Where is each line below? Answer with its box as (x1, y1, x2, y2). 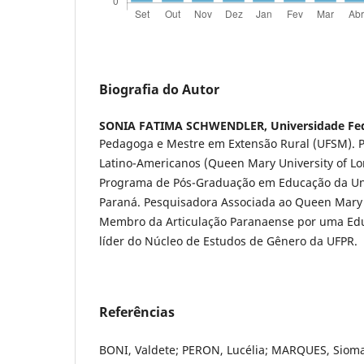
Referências (99, 303, 175, 322)
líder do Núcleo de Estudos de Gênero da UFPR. (99, 233, 357, 249)
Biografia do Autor (99, 80, 219, 99)
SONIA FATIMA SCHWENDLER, (99, 118, 271, 134)
